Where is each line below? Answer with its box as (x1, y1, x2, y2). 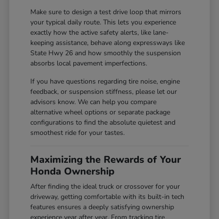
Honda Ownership (30, 164, 115, 178)
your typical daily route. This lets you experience (30, 17, 176, 27)
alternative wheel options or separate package (30, 107, 171, 117)
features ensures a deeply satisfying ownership (30, 202, 175, 212)
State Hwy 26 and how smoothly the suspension (30, 48, 181, 58)
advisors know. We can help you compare (30, 97, 157, 107)
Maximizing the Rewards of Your (30, 153, 181, 166)
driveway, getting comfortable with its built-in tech (30, 192, 185, 201)
